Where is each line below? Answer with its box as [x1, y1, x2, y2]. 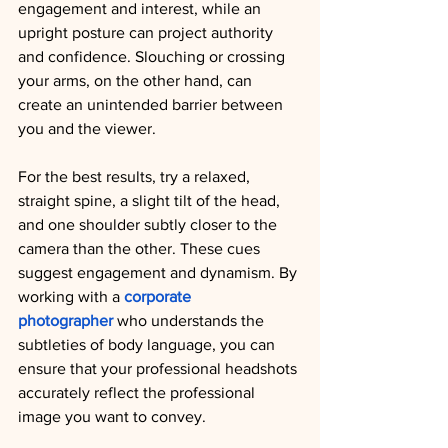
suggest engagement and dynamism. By [18, 264, 301, 281]
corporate [124, 288, 195, 305]
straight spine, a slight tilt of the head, [18, 192, 284, 209]
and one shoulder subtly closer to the [18, 216, 281, 233]
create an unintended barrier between [18, 96, 287, 113]
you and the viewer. [18, 120, 156, 137]
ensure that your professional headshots [18, 360, 301, 377]
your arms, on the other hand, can [18, 72, 256, 89]
